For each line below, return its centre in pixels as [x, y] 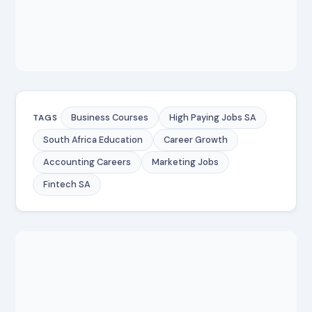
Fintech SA [67, 185]
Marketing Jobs [186, 162]
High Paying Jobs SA [213, 118]
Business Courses [110, 118]
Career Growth [196, 140]
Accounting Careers [87, 162]
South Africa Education [93, 140]
